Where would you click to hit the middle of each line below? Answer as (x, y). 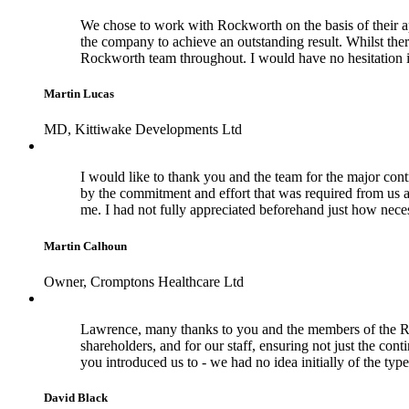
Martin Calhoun (85, 246)
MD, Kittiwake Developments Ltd (143, 130)
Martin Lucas (79, 94)
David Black (76, 397)
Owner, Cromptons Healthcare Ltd (144, 281)
